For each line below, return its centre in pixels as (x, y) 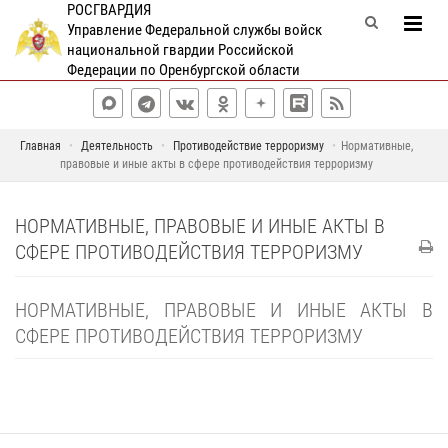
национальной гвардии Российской (180, 50)
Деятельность (117, 146)
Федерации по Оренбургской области (183, 70)
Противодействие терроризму (248, 146)
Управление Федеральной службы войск (194, 30)
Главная (40, 146)
